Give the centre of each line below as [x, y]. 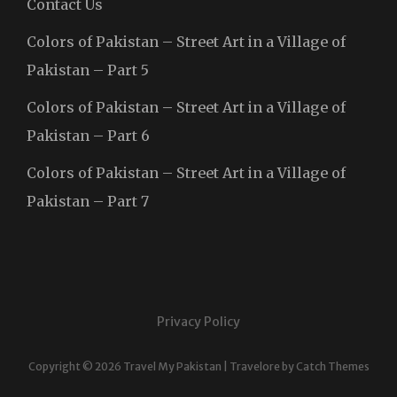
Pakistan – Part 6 [88, 135]
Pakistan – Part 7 [88, 201]
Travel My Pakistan [172, 366]
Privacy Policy [198, 321]
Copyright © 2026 [75, 366]
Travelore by [262, 366]
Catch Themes [332, 366]
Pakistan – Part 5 [88, 70]
